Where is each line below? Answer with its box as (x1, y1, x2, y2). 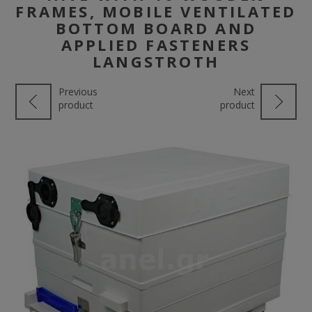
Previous (58, 85, 98, 98)
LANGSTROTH (93, 51, 219, 72)
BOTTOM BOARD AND (55, 17, 257, 38)
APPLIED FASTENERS (61, 34, 251, 55)
